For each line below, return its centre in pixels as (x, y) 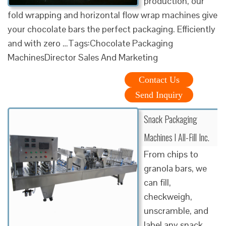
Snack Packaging (171, 119)
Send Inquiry (159, 95)
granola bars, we (175, 168)
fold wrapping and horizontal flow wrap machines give (112, 15)
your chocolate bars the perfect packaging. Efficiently (111, 29)
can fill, (157, 182)
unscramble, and (176, 210)
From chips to (171, 154)
